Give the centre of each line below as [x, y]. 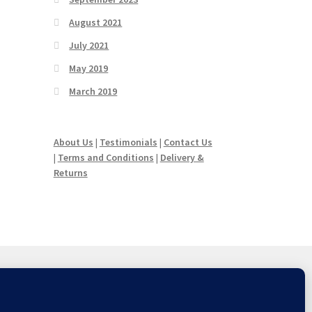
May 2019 [89, 69]
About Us [73, 142]
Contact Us [188, 142]
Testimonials [128, 142]
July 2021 [89, 46]
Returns [70, 173]
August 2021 [96, 23]
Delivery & [182, 158]
